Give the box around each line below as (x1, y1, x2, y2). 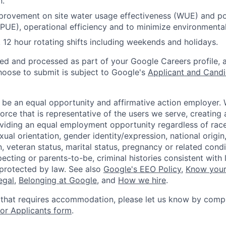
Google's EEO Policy (103, 163, 181, 174)
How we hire (118, 175, 166, 185)
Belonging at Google (19, 175, 97, 185)
